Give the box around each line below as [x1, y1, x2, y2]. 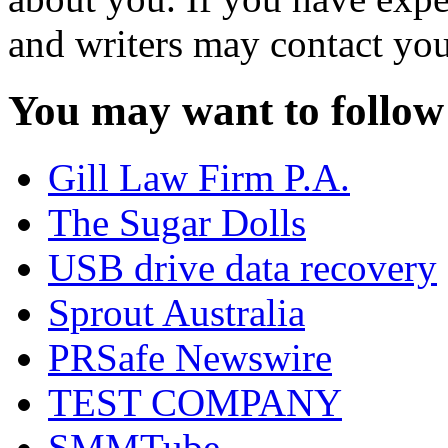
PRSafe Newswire [48, 335, 332, 379]
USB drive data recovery [48, 245, 437, 289]
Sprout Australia [48, 290, 305, 334]
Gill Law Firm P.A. [48, 155, 350, 199]
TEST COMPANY [48, 380, 342, 424]
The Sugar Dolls [48, 200, 306, 244]
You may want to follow [8, 86, 444, 134]
